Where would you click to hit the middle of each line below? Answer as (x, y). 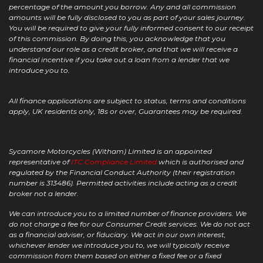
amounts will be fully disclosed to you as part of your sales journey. (127, 18)
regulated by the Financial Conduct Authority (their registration (122, 173)
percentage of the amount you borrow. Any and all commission (122, 7)
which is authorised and (201, 162)
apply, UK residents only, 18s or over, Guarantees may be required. (127, 112)
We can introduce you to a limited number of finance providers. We (128, 214)
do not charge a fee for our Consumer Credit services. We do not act (129, 224)
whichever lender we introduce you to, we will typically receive (119, 245)
